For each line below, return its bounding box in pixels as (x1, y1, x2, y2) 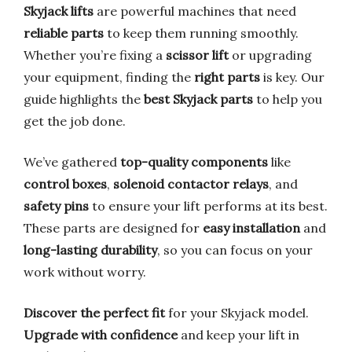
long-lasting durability (24, 242, 157, 258)
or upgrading (229, 47, 312, 63)
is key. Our (260, 69, 324, 85)
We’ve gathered (24, 154, 120, 170)
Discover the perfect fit (24, 305, 165, 321)
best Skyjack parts (144, 91, 253, 107)
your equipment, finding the (24, 69, 194, 85)
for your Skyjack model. (165, 305, 309, 321)
